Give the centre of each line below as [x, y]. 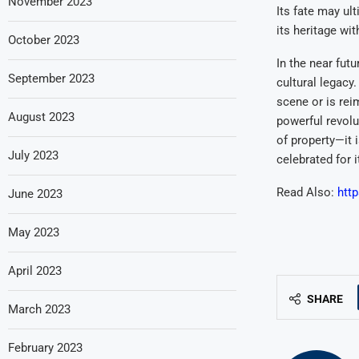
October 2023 [44, 40]
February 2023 [45, 347]
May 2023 [34, 232]
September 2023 [51, 78]
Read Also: [307, 193]
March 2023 [39, 309]
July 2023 [33, 155]
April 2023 [35, 270]
